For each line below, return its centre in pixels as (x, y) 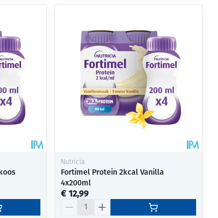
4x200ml (76, 182)
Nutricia (73, 162)
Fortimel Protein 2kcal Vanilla (113, 172)
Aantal (72, 203)
